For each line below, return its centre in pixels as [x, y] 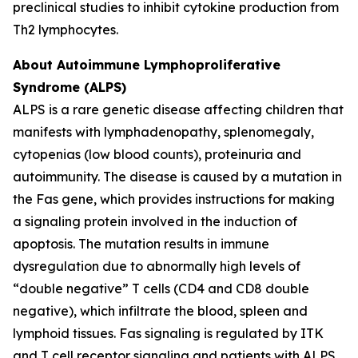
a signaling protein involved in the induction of [155, 221]
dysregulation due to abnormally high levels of [157, 266]
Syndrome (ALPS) [70, 87]
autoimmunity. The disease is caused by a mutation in [177, 177]
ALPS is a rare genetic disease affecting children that [178, 109]
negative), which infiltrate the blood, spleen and [160, 311]
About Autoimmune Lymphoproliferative [147, 65]
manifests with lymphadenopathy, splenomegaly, [163, 132]
